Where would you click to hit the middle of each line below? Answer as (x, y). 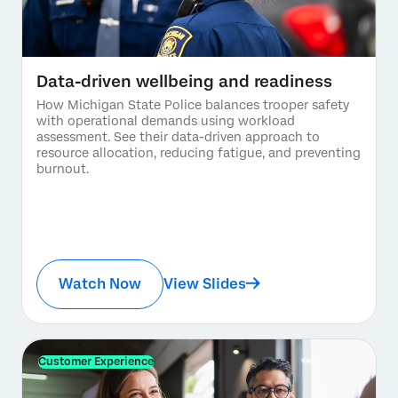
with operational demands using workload (166, 120)
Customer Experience (96, 361)
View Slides (205, 283)
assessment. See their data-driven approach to (178, 136)
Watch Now (100, 283)
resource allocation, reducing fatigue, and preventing (199, 152)
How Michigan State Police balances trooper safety (193, 104)
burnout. (63, 168)
